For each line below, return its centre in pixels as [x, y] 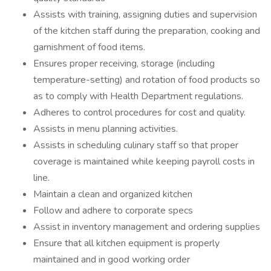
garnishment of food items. [89, 47]
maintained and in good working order [112, 260]
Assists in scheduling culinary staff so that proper [136, 145]
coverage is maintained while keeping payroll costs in [144, 162]
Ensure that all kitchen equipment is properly [126, 243]
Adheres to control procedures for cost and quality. [139, 113]
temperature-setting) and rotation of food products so [147, 80]
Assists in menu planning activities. [106, 129]
